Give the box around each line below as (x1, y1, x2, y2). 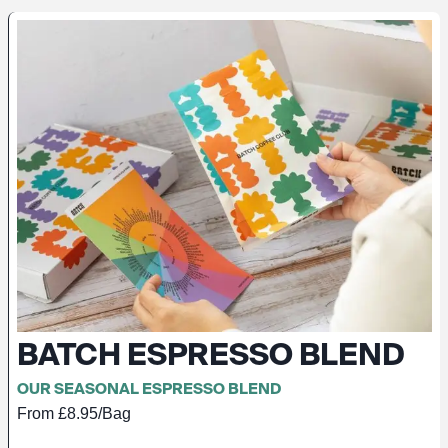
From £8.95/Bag (17, 405, 131, 423)
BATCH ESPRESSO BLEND (17, 337, 405, 372)
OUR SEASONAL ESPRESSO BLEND (17, 380, 281, 398)
